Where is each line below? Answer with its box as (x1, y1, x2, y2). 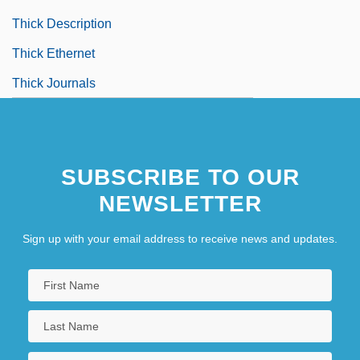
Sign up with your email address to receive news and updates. (22, 231, 337, 245)
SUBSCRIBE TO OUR (60, 164, 300, 190)
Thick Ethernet (12, 46, 95, 60)
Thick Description (12, 16, 112, 31)
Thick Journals (12, 76, 96, 90)
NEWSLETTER (98, 190, 262, 216)
